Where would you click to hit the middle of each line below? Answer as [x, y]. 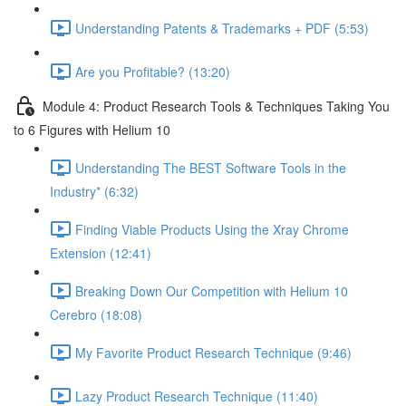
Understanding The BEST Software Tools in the [211, 167]
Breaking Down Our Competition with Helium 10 [212, 290]
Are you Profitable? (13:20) [153, 71]
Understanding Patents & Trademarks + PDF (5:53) [222, 28]
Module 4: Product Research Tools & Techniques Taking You [216, 106]
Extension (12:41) [101, 253]
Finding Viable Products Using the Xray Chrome [212, 229]
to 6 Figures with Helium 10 [92, 130]
